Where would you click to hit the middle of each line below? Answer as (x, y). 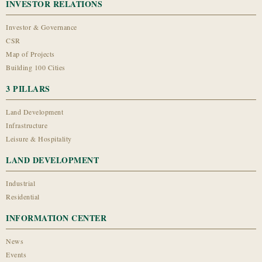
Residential (23, 197)
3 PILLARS (28, 89)
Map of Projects (30, 54)
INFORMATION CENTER (56, 218)
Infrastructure (27, 125)
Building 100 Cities (36, 68)
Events (16, 255)
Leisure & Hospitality (39, 139)
